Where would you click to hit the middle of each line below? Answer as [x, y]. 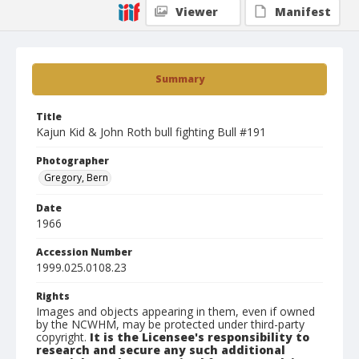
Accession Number [84, 252]
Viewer [197, 12]
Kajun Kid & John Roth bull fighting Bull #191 [151, 132]
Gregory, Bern [76, 177]
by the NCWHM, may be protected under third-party [170, 324]
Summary [179, 79]
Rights [53, 296]
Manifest [303, 12]
